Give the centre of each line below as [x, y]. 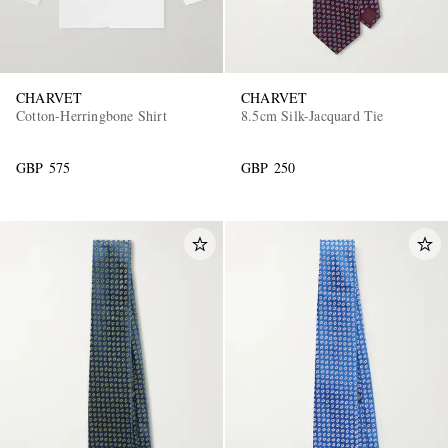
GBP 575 [43, 168]
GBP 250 [268, 168]
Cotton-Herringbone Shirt [91, 116]
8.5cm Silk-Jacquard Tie [312, 116]
